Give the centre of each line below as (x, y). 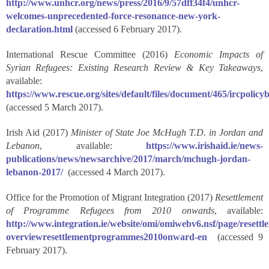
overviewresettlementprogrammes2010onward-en (109, 237)
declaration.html (39, 29)
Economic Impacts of (219, 54)
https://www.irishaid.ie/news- (204, 146)
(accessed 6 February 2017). (127, 29)
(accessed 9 (238, 237)
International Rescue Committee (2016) (90, 54)
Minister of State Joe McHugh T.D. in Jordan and (167, 132)
